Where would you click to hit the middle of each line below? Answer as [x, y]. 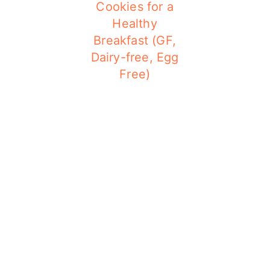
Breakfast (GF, [135, 40]
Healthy [135, 23]
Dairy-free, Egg [135, 57]
